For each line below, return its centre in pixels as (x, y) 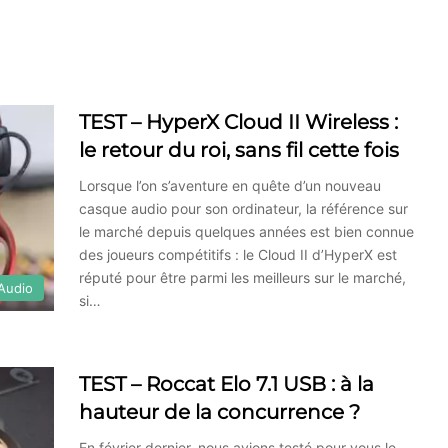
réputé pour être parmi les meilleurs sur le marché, (242, 277)
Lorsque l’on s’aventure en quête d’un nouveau (230, 185)
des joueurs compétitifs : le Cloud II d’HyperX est (238, 254)
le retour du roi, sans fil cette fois (239, 149)
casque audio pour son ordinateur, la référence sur (243, 208)
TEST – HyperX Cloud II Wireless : (238, 121)
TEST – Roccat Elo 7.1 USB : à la (226, 383)
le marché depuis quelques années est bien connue (246, 231)
